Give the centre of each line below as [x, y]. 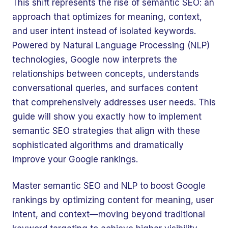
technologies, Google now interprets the [95, 60]
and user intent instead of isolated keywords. [104, 31]
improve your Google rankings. [75, 159]
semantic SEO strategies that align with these [106, 131]
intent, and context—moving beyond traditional [109, 214]
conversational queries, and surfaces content [105, 88]
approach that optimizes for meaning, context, [107, 17]
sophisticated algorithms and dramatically [98, 145]
